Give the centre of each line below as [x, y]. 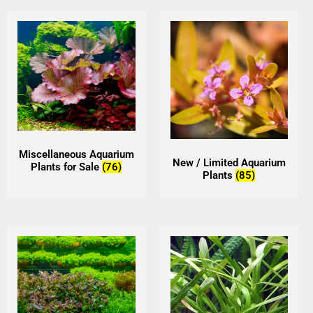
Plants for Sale [67, 167]
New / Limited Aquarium [229, 163]
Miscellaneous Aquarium [76, 155]
